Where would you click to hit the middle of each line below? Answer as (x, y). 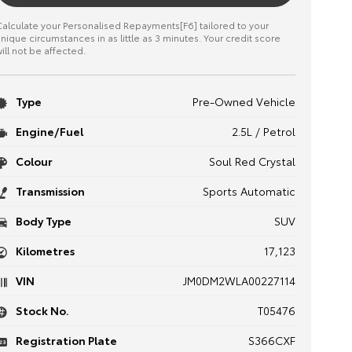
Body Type (42, 221)
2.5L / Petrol (263, 131)
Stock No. (41, 310)
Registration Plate (65, 340)
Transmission (49, 191)
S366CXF (271, 340)
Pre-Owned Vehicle (244, 101)
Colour (33, 161)
